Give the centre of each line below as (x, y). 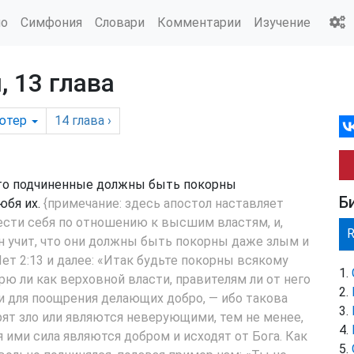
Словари (120, 22)
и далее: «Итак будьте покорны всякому (166, 260)
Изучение (282, 22)
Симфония (51, 22)
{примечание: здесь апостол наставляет (164, 203)
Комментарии (199, 22)
